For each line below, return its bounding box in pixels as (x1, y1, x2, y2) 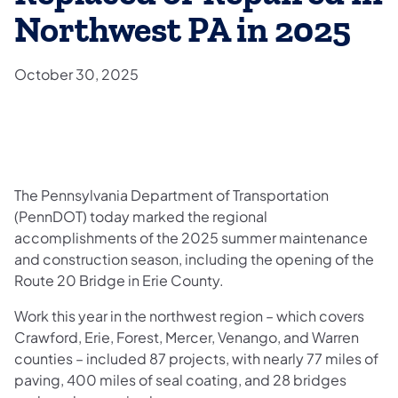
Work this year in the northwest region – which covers (14, 306, 364, 325)
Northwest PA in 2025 (14, 9, 351, 52)
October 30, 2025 (14, 64, 139, 84)
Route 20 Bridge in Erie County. (14, 270, 224, 290)
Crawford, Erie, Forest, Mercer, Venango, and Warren (14, 327, 359, 346)
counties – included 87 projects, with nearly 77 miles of (14, 348, 378, 368)
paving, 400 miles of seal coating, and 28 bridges (14, 370, 346, 389)
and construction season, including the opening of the (14, 249, 374, 268)
